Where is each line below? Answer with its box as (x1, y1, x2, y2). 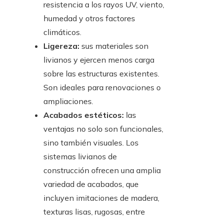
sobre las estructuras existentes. (43, 69, 159, 79)
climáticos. (43, 27, 81, 37)
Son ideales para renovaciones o (43, 82, 161, 93)
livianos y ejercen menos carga (43, 55, 154, 65)
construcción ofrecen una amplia (43, 165, 161, 176)
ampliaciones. (43, 96, 93, 107)
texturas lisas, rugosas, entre (43, 207, 145, 217)
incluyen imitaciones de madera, (43, 193, 159, 203)
